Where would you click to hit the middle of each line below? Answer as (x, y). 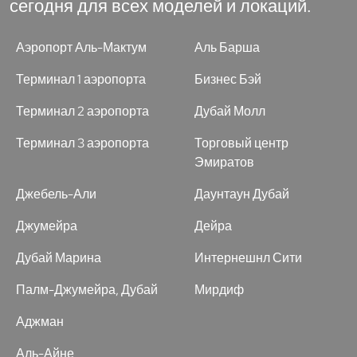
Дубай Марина (59, 257)
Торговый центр (241, 143)
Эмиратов (224, 162)
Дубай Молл (230, 111)
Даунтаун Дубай (242, 194)
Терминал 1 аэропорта (81, 79)
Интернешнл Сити (248, 257)
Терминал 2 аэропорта (82, 111)
